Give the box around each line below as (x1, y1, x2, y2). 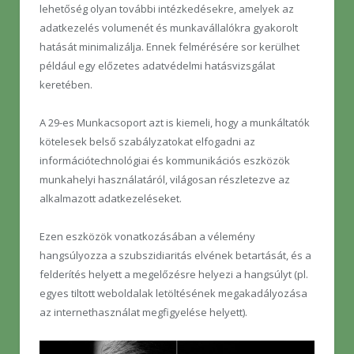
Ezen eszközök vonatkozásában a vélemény (40, 228, 255, 243)
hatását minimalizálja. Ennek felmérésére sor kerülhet (40, 39, 299, 54)
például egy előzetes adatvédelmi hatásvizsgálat (40, 58, 275, 73)
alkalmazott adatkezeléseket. (40, 190, 182, 205)
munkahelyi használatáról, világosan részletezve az (40, 171, 290, 186)
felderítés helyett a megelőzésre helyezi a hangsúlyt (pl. (40, 266, 308, 281)
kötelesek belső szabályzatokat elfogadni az (40, 134, 255, 149)
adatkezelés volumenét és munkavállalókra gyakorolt (40, 20, 298, 35)
